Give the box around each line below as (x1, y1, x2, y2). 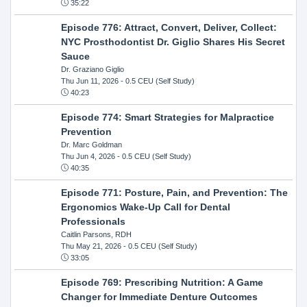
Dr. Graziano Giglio (60, 64, 124, 73)
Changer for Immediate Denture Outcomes (60, 291, 258, 302)
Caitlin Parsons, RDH (60, 230, 132, 238)
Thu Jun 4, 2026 (60, 151, 115, 160)
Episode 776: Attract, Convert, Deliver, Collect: (60, 21, 277, 33)
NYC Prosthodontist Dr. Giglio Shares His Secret (60, 36, 285, 47)
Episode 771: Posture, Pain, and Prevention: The (60, 186, 288, 198)
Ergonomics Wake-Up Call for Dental (60, 201, 230, 212)
